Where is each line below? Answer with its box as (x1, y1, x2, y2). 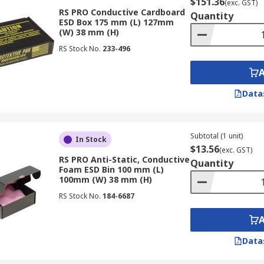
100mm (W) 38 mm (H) (58, 174, 152, 185)
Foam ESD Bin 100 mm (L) (58, 164, 164, 175)
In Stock (75, 134, 107, 144)
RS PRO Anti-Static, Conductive (58, 154, 190, 165)
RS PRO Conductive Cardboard (58, 6, 185, 18)
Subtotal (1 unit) (190, 131, 243, 141)
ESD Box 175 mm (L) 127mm (58, 16, 174, 28)
